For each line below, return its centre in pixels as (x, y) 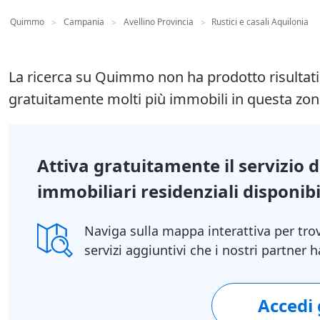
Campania (84, 22)
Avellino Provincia (159, 22)
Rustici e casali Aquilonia (260, 22)
